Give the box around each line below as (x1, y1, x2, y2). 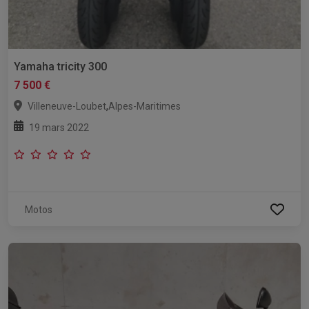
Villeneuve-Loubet (28, 101, 106, 112)
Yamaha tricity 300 (14, 60, 107, 74)
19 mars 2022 (29, 122, 89, 134)
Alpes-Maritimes (108, 101, 181, 112)
